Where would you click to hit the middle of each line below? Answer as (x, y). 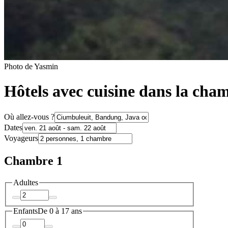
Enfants (25, 211)
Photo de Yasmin (31, 66)
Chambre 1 (33, 161)
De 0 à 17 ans (60, 211)
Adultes (26, 182)
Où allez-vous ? (29, 117)
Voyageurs (21, 138)
